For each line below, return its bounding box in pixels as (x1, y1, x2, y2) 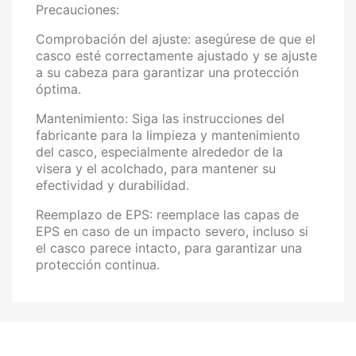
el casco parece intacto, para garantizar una (36, 240, 302, 256)
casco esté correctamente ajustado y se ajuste (36, 48, 317, 64)
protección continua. (36, 257, 160, 273)
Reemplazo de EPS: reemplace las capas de (36, 207, 299, 222)
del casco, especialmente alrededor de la (36, 144, 283, 160)
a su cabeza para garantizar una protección (36, 64, 299, 80)
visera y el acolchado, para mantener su (36, 161, 276, 176)
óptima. (36, 81, 81, 97)
